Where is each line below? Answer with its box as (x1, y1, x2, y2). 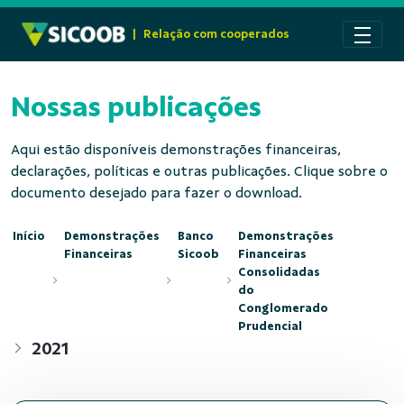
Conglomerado (237, 300, 328, 315)
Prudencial (237, 318, 302, 333)
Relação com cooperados (143, 27, 290, 41)
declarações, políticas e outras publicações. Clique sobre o (11, 163, 388, 179)
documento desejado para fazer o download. (11, 185, 302, 201)
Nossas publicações (11, 91, 262, 124)
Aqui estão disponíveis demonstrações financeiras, (11, 142, 341, 158)
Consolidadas (237, 264, 320, 279)
